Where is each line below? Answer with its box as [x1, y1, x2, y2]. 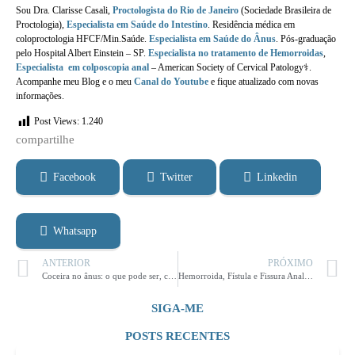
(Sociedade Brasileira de [239, 4, 331, 16]
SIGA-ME [151, 302, 204, 315]
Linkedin [257, 171, 297, 183]
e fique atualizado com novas [208, 75, 319, 87]
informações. [16, 90, 64, 101]
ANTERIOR [42, 258, 90, 269]
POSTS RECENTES [125, 330, 230, 342]
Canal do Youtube [134, 75, 208, 87]
